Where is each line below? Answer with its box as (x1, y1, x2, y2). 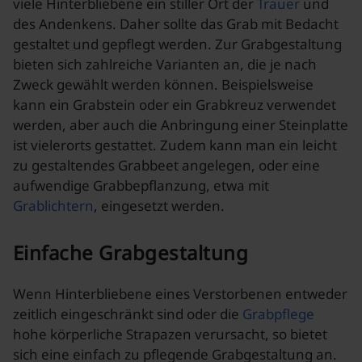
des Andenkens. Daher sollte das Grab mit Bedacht (13, 15, 339, 33)
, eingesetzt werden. (94, 196, 225, 215)
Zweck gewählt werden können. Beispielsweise (13, 75, 314, 94)
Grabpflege (242, 305, 314, 323)
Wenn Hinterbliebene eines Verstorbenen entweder (13, 284, 347, 303)
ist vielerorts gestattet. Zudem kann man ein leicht (13, 136, 337, 154)
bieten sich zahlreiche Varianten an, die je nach (13, 55, 317, 74)
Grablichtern (13, 196, 94, 215)
